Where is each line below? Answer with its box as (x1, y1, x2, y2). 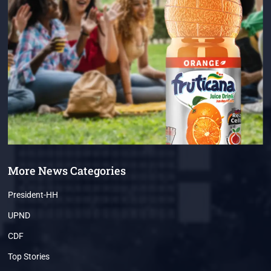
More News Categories (8, 163, 126, 178)
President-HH (8, 190, 59, 200)
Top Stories (8, 252, 50, 262)
